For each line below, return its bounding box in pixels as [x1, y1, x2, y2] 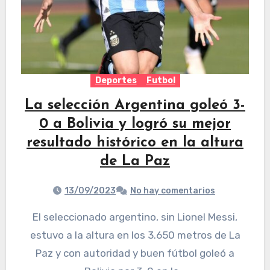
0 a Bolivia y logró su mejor [39, 117, 231, 132]
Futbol [146, 75, 175, 86]
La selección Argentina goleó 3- [25, 98, 245, 113]
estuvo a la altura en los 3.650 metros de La [30, 229, 240, 242]
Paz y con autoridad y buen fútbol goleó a [36, 247, 234, 260]
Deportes [95, 75, 137, 86]
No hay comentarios [130, 186, 215, 196]
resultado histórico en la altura [27, 136, 243, 151]
